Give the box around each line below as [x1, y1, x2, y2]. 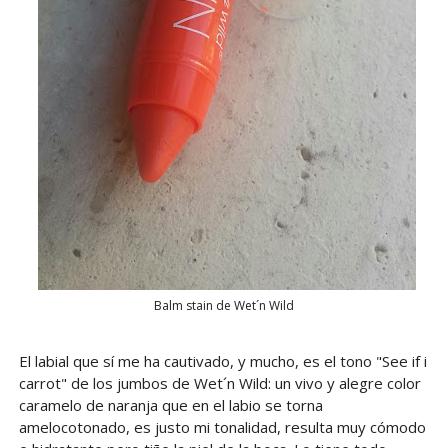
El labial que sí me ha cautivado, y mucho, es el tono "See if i [18, 351, 427, 372]
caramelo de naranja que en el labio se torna [18, 395, 323, 416]
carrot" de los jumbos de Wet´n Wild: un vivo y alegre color [18, 373, 421, 394]
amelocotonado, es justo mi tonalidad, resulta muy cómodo [18, 417, 426, 438]
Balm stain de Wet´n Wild [153, 296, 294, 314]
